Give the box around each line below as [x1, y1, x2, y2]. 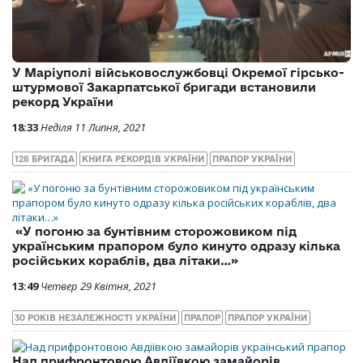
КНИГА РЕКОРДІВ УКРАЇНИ [82, 154, 205, 164]
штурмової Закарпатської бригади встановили [12, 80, 316, 95]
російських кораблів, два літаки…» [12, 254, 238, 268]
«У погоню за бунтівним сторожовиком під [12, 224, 297, 239]
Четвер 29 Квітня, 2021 [41, 279, 156, 294]
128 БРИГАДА [15, 154, 75, 164]
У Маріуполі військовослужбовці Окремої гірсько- [12, 66, 344, 80]
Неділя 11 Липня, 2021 [41, 120, 146, 135]
